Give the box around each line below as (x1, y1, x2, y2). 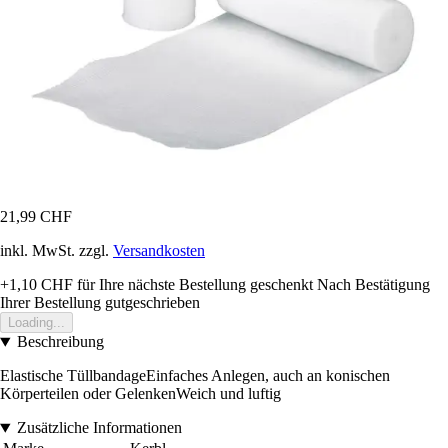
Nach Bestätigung (317, 276, 430, 294)
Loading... (8, 315, 65, 331)
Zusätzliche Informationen (16, 419, 182, 437)
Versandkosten (113, 242, 205, 260)
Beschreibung (16, 333, 104, 351)
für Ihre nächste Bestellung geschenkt (73, 276, 313, 294)
